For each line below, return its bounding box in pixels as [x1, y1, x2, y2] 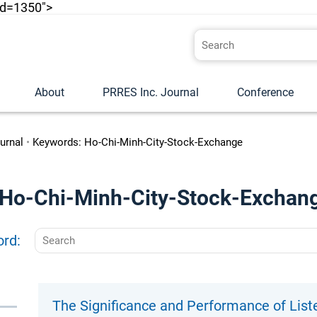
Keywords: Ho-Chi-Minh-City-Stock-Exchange [33, 136, 243, 149]
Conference [237, 86, 294, 99]
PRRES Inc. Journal [103, 86, 199, 99]
